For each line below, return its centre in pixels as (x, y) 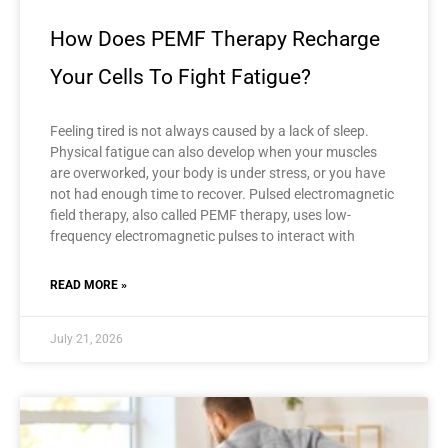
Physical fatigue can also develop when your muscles (213, 152)
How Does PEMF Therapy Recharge (215, 39)
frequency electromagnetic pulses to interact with (202, 236)
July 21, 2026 (86, 339)
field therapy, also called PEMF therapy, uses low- (200, 215)
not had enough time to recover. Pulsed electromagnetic (222, 194)
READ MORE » (88, 285)
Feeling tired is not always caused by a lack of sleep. (209, 131)
